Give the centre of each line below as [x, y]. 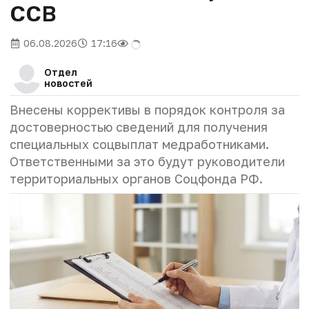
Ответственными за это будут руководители [147, 162]
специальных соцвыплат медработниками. [139, 144]
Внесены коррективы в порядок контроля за [147, 110]
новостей [68, 83]
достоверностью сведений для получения [139, 127]
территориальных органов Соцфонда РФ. [138, 179]
